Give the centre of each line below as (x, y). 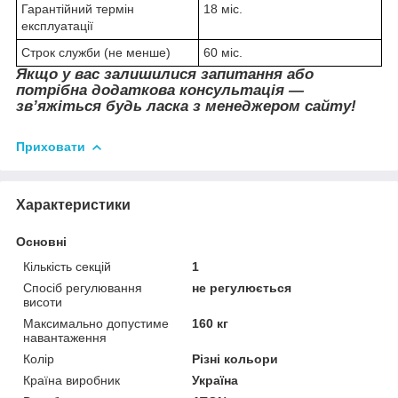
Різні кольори (235, 358)
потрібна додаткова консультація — (160, 91)
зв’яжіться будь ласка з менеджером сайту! (186, 107)
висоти (43, 302)
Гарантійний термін (78, 9)
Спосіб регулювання (83, 287)
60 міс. (223, 53)
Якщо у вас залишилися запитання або (165, 75)
